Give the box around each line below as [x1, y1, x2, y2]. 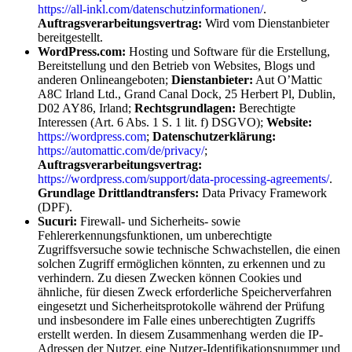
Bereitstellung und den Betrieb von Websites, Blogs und [38, 58, 315, 72]
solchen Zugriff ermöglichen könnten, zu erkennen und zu [38, 256, 325, 270]
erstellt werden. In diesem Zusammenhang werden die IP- [38, 327, 323, 341]
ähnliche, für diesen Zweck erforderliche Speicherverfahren [38, 284, 332, 299]
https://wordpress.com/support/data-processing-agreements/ [38, 171, 329, 185]
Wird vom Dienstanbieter [202, 16, 329, 30]
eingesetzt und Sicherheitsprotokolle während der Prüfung [38, 299, 324, 313]
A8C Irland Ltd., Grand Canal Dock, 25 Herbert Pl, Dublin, [38, 86, 335, 101]
